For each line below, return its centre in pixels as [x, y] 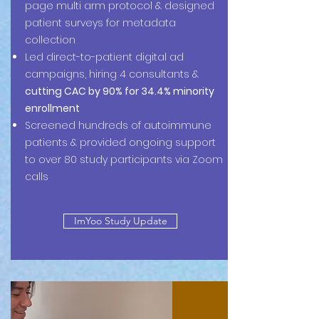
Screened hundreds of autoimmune [118, 125]
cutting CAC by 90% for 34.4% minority [120, 91]
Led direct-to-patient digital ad [104, 57]
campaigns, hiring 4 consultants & [112, 74]
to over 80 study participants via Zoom [124, 159]
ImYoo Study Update [120, 221]
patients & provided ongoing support [120, 142]
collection [50, 40]
